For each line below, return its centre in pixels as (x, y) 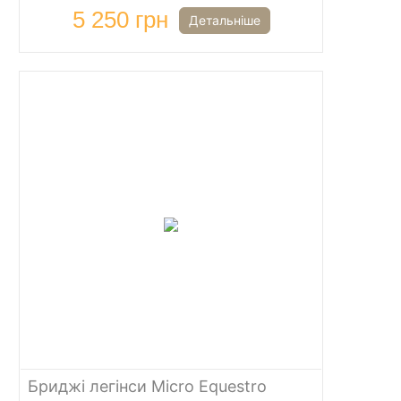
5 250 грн (120, 20)
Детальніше (224, 20)
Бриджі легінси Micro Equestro (147, 386)
